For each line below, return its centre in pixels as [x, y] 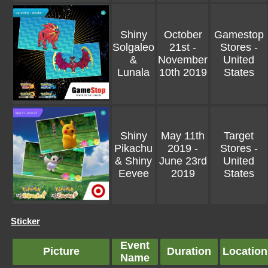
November [183, 60]
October [183, 35]
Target [239, 136]
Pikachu [133, 148]
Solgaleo [133, 47]
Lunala [133, 72]
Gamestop [239, 35]
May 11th [183, 136]
